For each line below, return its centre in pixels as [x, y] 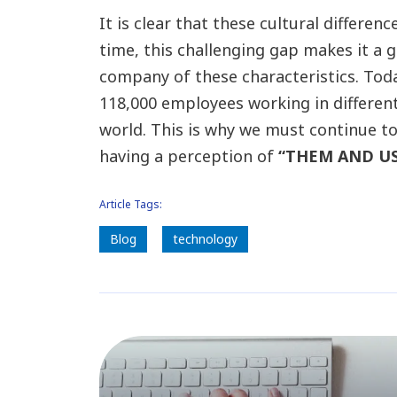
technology [205, 239]
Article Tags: [130, 204]
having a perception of [188, 156]
